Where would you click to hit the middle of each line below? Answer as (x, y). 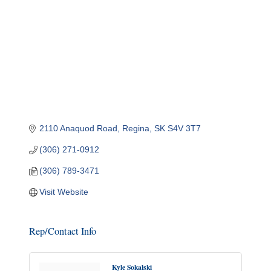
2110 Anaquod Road (79, 129)
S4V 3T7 (184, 129)
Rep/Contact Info (62, 231)
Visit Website (64, 192)
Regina (136, 129)
